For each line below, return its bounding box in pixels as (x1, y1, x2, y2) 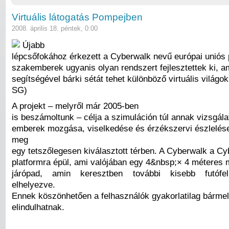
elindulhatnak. (12, 202, 64, 213)
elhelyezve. (12, 179, 55, 190)
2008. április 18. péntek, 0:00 (12, 25, 98, 33)
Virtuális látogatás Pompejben (12, 12, 143, 23)
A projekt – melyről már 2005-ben (12, 101, 139, 111)
